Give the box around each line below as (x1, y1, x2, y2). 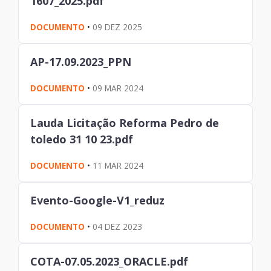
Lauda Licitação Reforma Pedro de (30, 115, 220, 130)
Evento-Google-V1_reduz (30, 192, 165, 207)
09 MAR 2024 (93, 82, 144, 94)
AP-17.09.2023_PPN (30, 54, 132, 69)
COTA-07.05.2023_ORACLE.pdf (30, 253, 189, 269)
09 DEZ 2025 (93, 21, 143, 33)
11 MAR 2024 (93, 159, 144, 171)
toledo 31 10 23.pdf (30, 131, 134, 146)
